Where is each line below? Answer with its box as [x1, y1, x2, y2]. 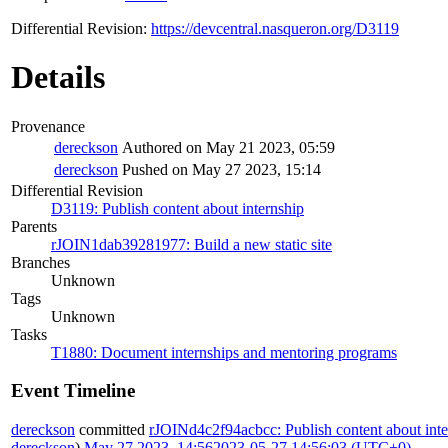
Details [11, 59, 105, 96]
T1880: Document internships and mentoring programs [51, 343, 397, 361]
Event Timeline [11, 380, 135, 402]
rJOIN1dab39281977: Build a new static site [51, 235, 332, 253]
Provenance [11, 117, 85, 135]
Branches [11, 253, 70, 271]
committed [75, 421, 149, 439]
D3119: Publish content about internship [51, 199, 304, 217]
